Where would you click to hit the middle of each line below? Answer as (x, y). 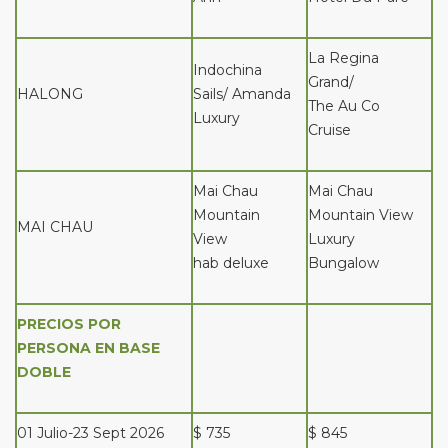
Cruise (329, 130)
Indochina (227, 70)
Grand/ (331, 82)
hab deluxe (231, 263)
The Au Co (344, 106)
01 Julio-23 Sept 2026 (90, 433)
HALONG (50, 94)
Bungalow (343, 263)
